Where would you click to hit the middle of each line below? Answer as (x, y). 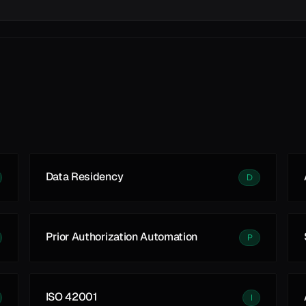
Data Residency (84, 177)
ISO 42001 (71, 297)
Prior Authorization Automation (122, 237)
